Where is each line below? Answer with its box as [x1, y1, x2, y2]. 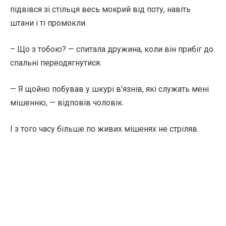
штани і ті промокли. [10, 18, 87, 28]
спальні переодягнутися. [10, 58, 101, 68]
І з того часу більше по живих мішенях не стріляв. [10, 124, 199, 134]
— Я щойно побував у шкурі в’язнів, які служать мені [10, 84, 209, 94]
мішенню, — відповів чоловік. [10, 98, 124, 107]
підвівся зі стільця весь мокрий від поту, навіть [10, 5, 191, 14]
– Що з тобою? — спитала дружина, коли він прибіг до [10, 44, 213, 54]
